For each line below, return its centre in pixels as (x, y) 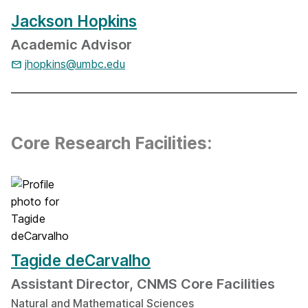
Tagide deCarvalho (81, 260)
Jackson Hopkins (74, 21)
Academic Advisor (71, 45)
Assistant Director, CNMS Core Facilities (143, 284)
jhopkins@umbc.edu (75, 64)
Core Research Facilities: (111, 143)
